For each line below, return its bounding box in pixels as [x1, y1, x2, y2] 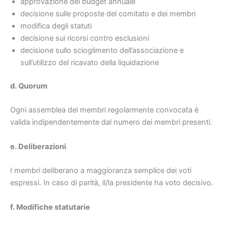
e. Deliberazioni [10, 141, 66, 151]
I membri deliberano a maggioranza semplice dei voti [10, 166, 191, 176]
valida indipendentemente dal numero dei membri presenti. [10, 118, 212, 127]
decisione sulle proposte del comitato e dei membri [20, 9, 195, 19]
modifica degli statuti [20, 21, 92, 31]
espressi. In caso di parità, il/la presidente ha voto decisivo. [10, 178, 213, 188]
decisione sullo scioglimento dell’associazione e [20, 46, 184, 55]
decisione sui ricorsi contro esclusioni [20, 34, 149, 43]
